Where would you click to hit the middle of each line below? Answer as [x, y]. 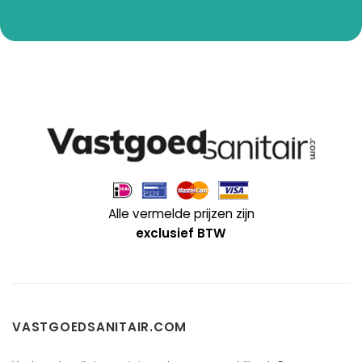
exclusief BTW [181, 233]
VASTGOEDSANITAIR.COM [100, 327]
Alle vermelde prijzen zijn [181, 213]
